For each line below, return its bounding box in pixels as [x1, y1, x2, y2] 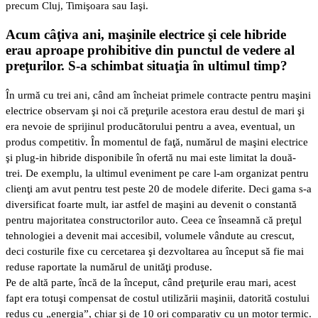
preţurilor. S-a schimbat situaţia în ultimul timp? [6, 58, 287, 74]
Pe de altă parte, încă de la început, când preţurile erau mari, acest [6, 276, 296, 288]
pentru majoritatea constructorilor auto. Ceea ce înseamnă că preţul [6, 214, 302, 226]
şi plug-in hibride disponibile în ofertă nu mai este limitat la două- [6, 151, 296, 163]
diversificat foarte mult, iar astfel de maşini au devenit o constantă [6, 198, 297, 210]
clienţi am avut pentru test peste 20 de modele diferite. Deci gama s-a [6, 182, 312, 194]
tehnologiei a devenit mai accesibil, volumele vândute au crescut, [6, 229, 295, 241]
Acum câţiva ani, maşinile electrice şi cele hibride [6, 27, 286, 43]
